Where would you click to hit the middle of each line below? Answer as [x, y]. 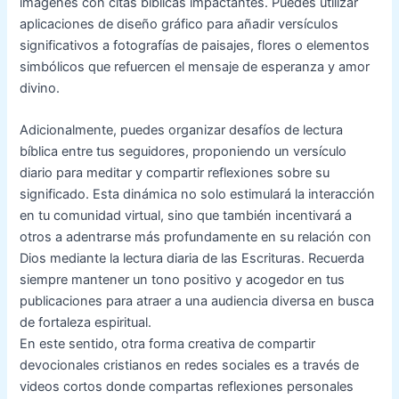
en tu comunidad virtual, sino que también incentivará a [186, 216]
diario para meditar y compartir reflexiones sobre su [175, 173]
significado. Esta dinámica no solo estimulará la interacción [198, 195]
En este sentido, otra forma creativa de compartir [168, 344]
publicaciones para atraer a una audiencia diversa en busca [197, 301]
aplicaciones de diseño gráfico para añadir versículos [179, 24]
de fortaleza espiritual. [86, 323]
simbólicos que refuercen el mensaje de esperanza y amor [195, 66]
